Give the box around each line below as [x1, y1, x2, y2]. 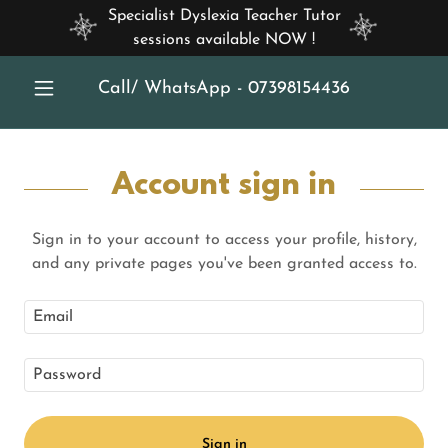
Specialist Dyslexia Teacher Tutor [107, 8, 341, 24]
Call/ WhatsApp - [98, 78, 248, 98]
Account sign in [112, 169, 336, 204]
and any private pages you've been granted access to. [31, 256, 417, 272]
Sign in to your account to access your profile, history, [31, 232, 417, 248]
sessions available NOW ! [133, 32, 315, 48]
